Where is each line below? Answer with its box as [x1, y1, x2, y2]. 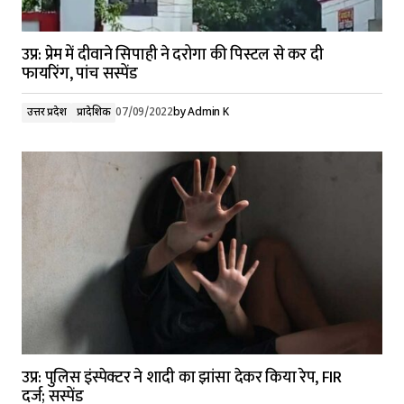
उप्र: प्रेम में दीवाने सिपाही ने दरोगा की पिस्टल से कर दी [22, 41, 324, 69]
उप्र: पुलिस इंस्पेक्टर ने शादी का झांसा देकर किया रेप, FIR [22, 364, 342, 391]
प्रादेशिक [77, 106, 111, 120]
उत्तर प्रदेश [27, 106, 67, 120]
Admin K [188, 106, 229, 120]
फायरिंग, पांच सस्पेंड [22, 60, 138, 87]
